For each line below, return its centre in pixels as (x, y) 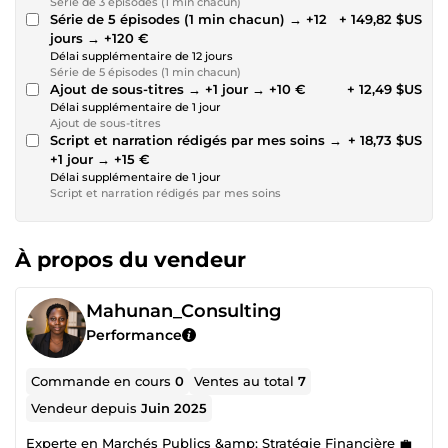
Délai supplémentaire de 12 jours (141, 55)
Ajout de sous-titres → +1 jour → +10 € (178, 88)
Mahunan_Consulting (183, 310)
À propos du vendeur (130, 259)
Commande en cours (103, 380)
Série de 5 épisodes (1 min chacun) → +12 (188, 18)
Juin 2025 (174, 407)
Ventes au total (246, 380)
